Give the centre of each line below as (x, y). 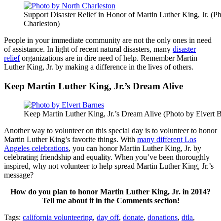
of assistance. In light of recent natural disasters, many (88, 49)
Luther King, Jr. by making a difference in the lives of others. (99, 67)
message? (19, 175)
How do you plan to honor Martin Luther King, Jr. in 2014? (110, 192)
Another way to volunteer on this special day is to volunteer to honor (110, 131)
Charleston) (42, 24)
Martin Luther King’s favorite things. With (71, 140)
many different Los (167, 140)
